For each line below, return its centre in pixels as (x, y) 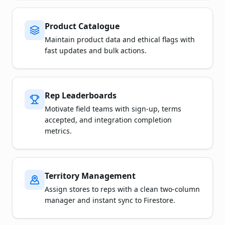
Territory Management (90, 176)
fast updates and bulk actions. (96, 50)
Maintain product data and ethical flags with (120, 39)
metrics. (58, 131)
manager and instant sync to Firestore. (110, 200)
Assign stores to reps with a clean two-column (122, 189)
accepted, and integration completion (108, 120)
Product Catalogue (82, 26)
